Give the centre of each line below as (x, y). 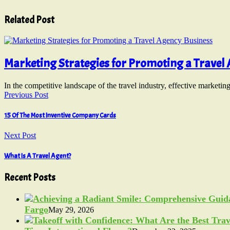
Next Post (20, 135)
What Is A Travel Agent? (37, 156)
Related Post (29, 20)
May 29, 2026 (71, 209)
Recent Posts (30, 178)
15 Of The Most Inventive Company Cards (60, 115)
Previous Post (26, 94)
